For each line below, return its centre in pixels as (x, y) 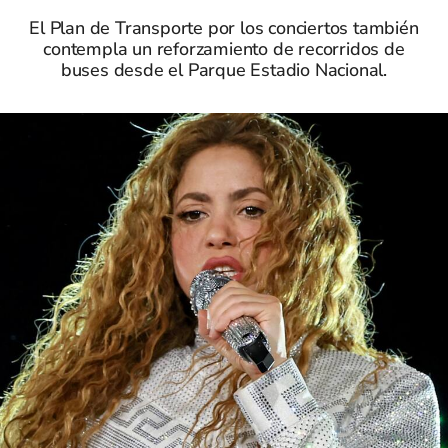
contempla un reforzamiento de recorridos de (224, 49)
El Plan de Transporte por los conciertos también (224, 28)
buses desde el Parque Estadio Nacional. (224, 70)
